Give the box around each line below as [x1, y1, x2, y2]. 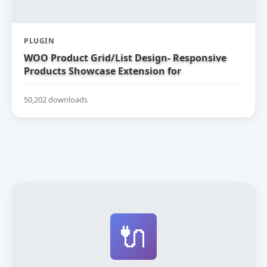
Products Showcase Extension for [24, 64, 181, 77]
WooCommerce [24, 77, 95, 91]
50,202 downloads [24, 94, 88, 105]
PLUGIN [24, 36, 54, 46]
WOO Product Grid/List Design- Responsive [24, 51, 226, 64]
